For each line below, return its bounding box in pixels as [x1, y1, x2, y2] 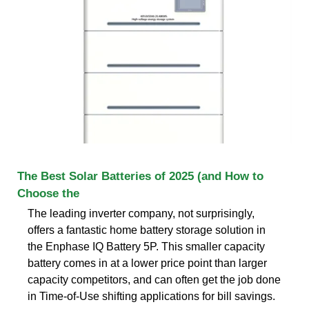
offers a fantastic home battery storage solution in [28, 223, 266, 236]
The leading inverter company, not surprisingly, [28, 207, 255, 219]
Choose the [17, 186, 79, 200]
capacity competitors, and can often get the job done [28, 273, 281, 286]
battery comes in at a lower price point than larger [28, 257, 267, 269]
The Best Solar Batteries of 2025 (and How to [17, 169, 263, 183]
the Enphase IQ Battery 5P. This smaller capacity [28, 240, 265, 252]
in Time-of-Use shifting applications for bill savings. [28, 290, 275, 302]
